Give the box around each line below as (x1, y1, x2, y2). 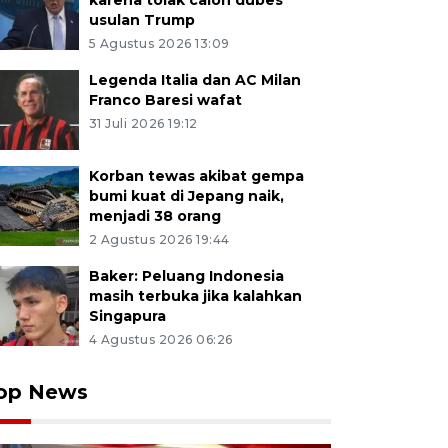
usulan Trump (88, 11, 195, 29)
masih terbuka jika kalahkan (88, 287, 302, 305)
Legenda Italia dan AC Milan (88, 71, 301, 89)
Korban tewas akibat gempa (88, 167, 304, 185)
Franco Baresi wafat (88, 91, 242, 109)
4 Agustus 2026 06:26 (88, 332, 233, 347)
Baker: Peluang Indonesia (88, 267, 284, 285)
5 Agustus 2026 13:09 (88, 36, 230, 51)
